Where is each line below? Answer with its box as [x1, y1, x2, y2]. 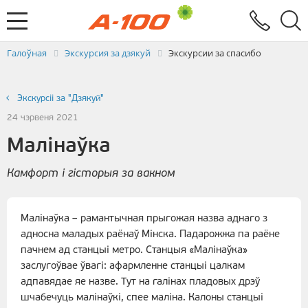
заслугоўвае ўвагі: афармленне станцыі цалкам [21, 261, 245, 272]
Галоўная [7, 47, 47, 59]
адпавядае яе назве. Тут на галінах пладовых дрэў [21, 277, 260, 288]
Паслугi [7, 36, 42, 47]
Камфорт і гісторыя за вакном [7, 168, 175, 180]
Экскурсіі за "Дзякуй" [17, 94, 104, 103]
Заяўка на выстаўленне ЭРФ [7, 22, 140, 32]
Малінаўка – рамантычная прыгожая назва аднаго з [21, 214, 267, 225]
